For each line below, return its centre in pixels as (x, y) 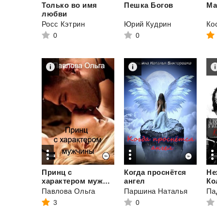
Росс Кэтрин (63, 24)
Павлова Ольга (69, 191)
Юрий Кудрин (147, 24)
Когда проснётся (155, 172)
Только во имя (70, 5)
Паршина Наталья (156, 191)
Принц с (57, 172)
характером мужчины (106, 181)
